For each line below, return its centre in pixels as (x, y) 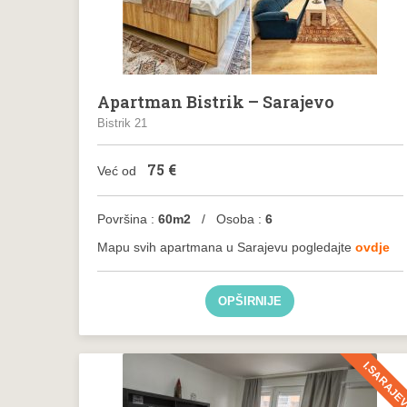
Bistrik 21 (122, 123)
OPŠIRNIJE (250, 301)
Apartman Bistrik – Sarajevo (216, 102)
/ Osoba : (230, 219)
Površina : (128, 219)
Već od (119, 171)
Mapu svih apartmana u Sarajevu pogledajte (226, 247)
